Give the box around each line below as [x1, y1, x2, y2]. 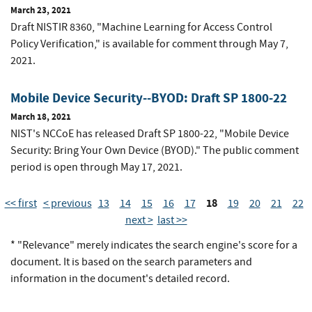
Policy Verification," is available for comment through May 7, [10, 37, 288, 52]
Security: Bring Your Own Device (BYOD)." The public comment [10, 143, 299, 158]
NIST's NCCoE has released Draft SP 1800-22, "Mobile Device [10, 127, 289, 141]
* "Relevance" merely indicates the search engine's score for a [10, 238, 297, 253]
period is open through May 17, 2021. [10, 160, 182, 175]
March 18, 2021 [10, 111, 71, 123]
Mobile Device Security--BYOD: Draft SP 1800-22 [10, 89, 287, 107]
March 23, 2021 [10, 4, 71, 17]
